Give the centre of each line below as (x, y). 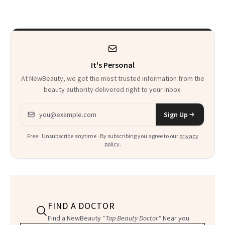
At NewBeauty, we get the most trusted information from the (113, 79)
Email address (44, 109)
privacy (189, 136)
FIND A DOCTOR (81, 206)
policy (112, 144)
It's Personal (113, 65)
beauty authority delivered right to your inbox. (113, 90)
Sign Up (176, 115)
